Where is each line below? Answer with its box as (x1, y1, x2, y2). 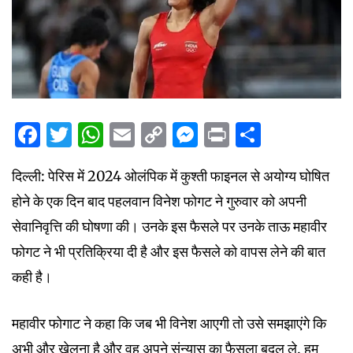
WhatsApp (103, 119, 231, 151)
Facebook (40, 119, 157, 151)
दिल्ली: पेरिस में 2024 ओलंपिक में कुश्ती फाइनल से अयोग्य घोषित (12, 167, 329, 186)
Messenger (198, 119, 331, 151)
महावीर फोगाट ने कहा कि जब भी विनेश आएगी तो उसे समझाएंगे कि (12, 314, 326, 333)
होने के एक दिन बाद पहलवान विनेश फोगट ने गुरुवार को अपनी (12, 192, 307, 211)
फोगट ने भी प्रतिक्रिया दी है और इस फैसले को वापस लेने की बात (12, 243, 325, 262)
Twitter (72, 119, 162, 151)
